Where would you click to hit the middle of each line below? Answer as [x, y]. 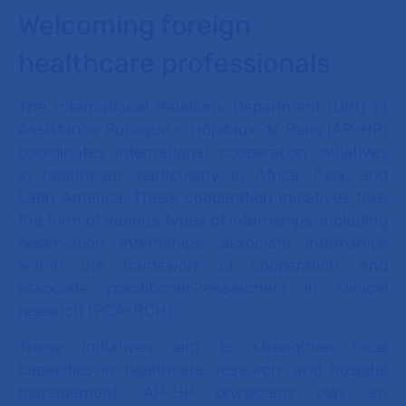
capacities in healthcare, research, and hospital [203, 370]
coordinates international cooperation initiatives [203, 152]
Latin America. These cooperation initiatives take [203, 198]
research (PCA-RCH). [99, 311]
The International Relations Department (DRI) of [203, 107]
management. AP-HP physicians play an [203, 392]
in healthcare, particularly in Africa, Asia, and [203, 175]
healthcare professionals [174, 63]
